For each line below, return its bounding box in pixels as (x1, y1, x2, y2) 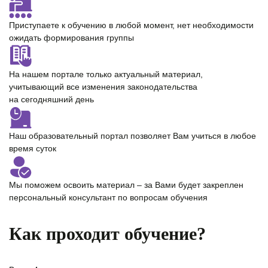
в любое (224, 130, 256, 141)
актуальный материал (114, 69, 200, 79)
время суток (9, 143, 56, 153)
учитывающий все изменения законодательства (9, 81, 197, 92)
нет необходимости (177, 20, 254, 30)
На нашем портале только (9, 69, 114, 79)
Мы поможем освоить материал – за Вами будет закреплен (9, 179, 243, 190)
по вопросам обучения (115, 192, 208, 202)
